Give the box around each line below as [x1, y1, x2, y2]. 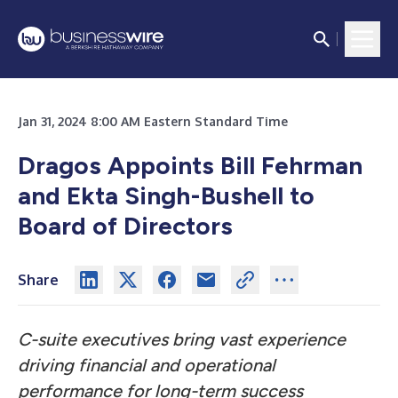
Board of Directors [18, 211, 233, 241]
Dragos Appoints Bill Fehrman [18, 150, 362, 180]
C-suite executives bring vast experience [18, 329, 346, 350]
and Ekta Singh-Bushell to [18, 180, 314, 211]
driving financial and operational [18, 354, 275, 376]
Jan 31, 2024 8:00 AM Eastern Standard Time [18, 114, 288, 129]
